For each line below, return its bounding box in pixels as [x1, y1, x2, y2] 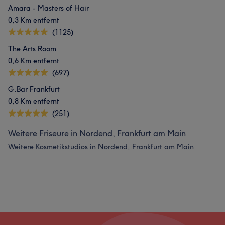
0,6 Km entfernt [8, 56, 59, 65]
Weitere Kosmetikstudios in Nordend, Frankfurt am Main [8, 142, 194, 151]
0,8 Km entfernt [8, 97, 59, 106]
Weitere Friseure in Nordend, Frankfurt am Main [8, 128, 186, 138]
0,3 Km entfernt [8, 16, 59, 25]
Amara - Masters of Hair [8, 4, 89, 13]
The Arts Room [8, 44, 56, 53]
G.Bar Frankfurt [8, 85, 60, 94]
